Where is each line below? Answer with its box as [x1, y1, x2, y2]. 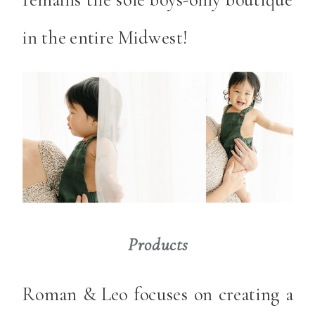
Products [127, 233, 188, 255]
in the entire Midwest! [22, 25, 188, 49]
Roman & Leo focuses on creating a [22, 282, 294, 305]
